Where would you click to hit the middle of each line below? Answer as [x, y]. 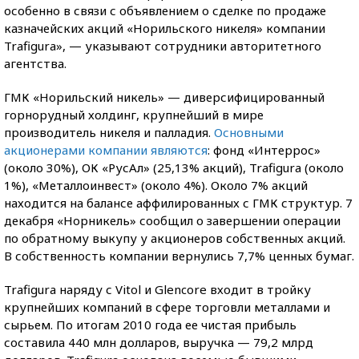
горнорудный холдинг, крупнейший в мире [134, 115]
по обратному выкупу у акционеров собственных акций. [175, 238]
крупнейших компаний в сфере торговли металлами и [167, 307]
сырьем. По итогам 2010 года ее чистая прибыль [150, 325]
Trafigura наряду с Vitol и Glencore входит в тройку [157, 289]
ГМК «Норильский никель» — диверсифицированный [164, 97]
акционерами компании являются [106, 150]
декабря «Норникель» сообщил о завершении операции [172, 220]
